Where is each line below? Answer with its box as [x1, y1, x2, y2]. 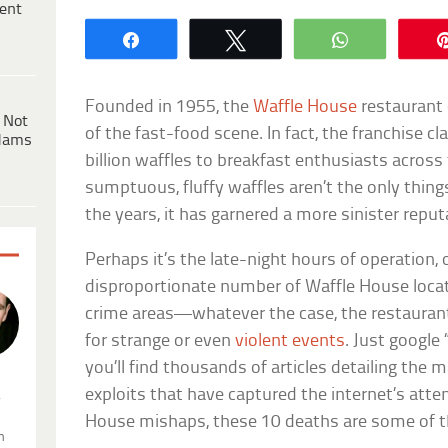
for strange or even [85, 331, 236, 351]
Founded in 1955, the [85, 97, 254, 117]
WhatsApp [365, 30, 445, 47]
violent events [235, 331, 346, 351]
